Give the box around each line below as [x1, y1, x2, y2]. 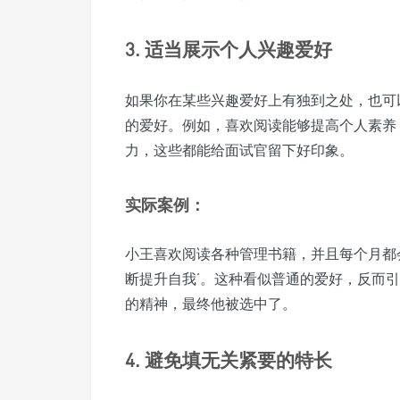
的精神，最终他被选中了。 [125, 294, 296, 312]
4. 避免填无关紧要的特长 [125, 347, 332, 371]
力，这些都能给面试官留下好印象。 [125, 140, 354, 159]
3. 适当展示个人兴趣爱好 [125, 37, 332, 61]
